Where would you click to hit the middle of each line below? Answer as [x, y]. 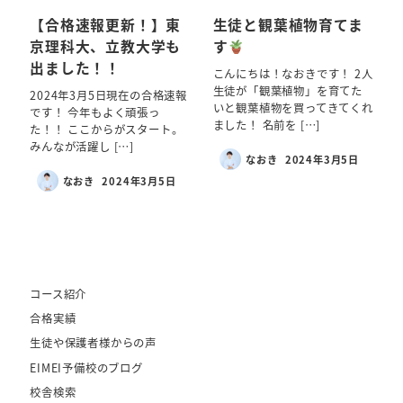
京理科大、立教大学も [106, 47]
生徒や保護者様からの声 [93, 343]
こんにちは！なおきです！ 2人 [293, 73]
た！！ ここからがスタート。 [107, 129]
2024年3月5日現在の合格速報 [108, 95]
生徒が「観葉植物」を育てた [287, 90]
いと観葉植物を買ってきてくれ [293, 107]
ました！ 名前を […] [267, 125]
